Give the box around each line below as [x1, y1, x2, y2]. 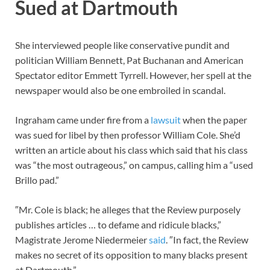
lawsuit [151, 113, 181, 125]
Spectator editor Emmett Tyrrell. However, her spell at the [15, 69, 251, 81]
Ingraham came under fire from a [15, 113, 151, 125]
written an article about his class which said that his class [15, 143, 248, 155]
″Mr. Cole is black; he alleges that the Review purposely [15, 203, 240, 215]
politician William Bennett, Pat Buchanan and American [15, 54, 243, 66]
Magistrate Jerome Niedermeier [15, 233, 149, 245]
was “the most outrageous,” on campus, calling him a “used [15, 159, 253, 171]
